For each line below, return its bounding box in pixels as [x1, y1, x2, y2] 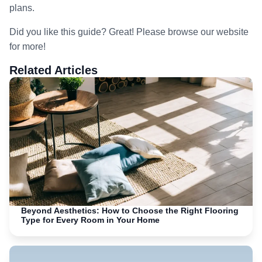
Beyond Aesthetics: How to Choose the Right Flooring [21, 205, 239, 215]
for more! [9, 41, 46, 51]
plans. [9, 2, 35, 13]
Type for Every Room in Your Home [21, 215, 160, 225]
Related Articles [9, 63, 98, 77]
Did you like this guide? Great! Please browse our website [9, 26, 249, 37]
